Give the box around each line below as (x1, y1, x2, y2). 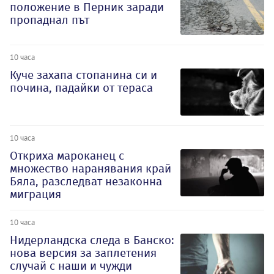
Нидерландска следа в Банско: (10, 232, 174, 247)
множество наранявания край (10, 161, 171, 176)
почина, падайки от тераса (10, 80, 153, 95)
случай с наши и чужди (10, 258, 132, 273)
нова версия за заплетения (10, 245, 157, 260)
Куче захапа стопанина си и (10, 67, 157, 82)
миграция (10, 187, 61, 201)
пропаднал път (10, 13, 89, 28)
